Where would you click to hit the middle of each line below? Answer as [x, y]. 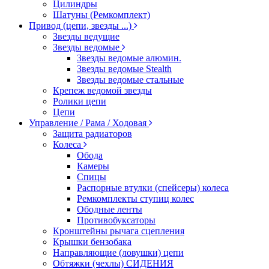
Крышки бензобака [92, 242]
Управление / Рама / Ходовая [88, 123]
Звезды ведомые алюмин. [129, 58]
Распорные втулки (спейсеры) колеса [153, 188]
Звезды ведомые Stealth [124, 69]
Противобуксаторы [116, 220]
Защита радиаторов [92, 134]
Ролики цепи [80, 101]
